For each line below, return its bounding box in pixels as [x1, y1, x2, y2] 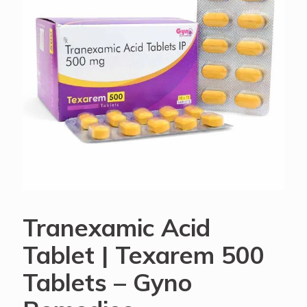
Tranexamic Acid [23, 212, 210, 243]
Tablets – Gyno [23, 267, 192, 297]
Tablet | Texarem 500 [23, 240, 265, 270]
